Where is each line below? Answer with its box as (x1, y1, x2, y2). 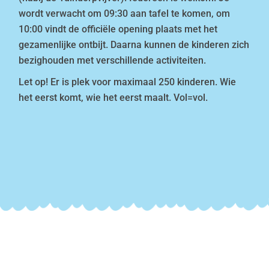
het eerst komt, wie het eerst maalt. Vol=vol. (19, 91, 208, 103)
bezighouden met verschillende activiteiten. (19, 54, 207, 66)
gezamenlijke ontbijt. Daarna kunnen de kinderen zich (19, 38, 250, 50)
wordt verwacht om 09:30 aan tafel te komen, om (19, 7, 231, 19)
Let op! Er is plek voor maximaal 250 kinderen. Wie (19, 76, 237, 88)
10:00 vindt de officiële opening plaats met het (19, 23, 218, 35)
